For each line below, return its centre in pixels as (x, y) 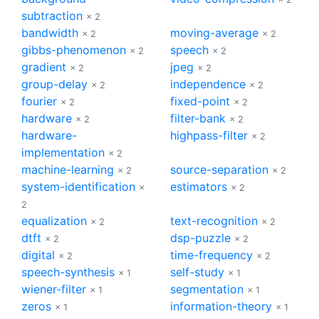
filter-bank (198, 118)
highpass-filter (209, 135)
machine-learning (68, 169)
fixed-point (200, 101)
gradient (44, 67)
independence (208, 84)
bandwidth (50, 32)
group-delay (54, 84)
